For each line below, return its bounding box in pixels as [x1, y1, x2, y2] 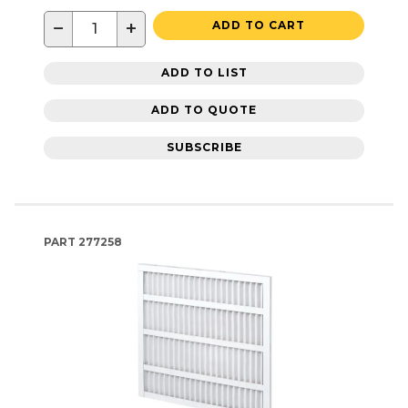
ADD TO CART [212, 17, 305, 32]
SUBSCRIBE [166, 140, 242, 155]
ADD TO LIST [160, 66, 248, 80]
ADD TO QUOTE [151, 103, 257, 117]
